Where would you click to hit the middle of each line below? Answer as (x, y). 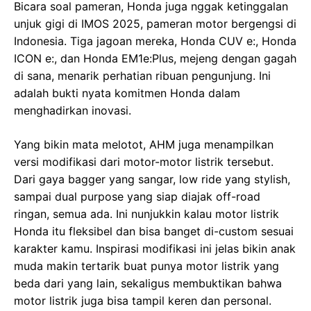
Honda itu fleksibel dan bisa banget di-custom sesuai (154, 231)
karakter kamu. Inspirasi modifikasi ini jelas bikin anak (155, 248)
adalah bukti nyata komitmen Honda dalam (127, 93)
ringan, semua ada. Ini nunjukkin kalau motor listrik (146, 213)
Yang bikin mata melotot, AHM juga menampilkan (144, 144)
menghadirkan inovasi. (73, 110)
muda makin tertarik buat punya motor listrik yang (146, 266)
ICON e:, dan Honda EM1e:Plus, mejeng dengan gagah (155, 58)
